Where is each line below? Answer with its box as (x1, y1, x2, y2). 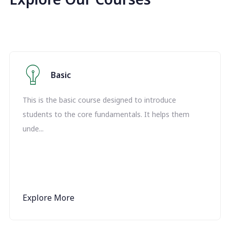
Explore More (23, 192, 74, 203)
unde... (23, 124, 44, 133)
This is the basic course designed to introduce (23, 95, 176, 105)
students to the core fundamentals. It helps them (23, 109, 189, 119)
